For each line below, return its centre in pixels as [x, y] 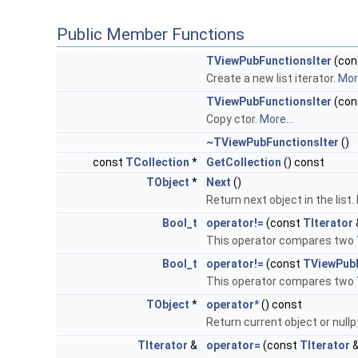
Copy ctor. [233, 119]
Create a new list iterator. [272, 79]
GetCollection [244, 163]
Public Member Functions [151, 35]
